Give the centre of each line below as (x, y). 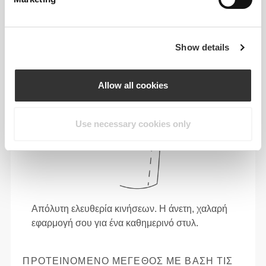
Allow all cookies (133, 85)
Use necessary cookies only (133, 124)
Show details (202, 47)
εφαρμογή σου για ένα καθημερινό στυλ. (115, 223)
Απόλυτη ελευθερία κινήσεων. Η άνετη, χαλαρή (130, 208)
